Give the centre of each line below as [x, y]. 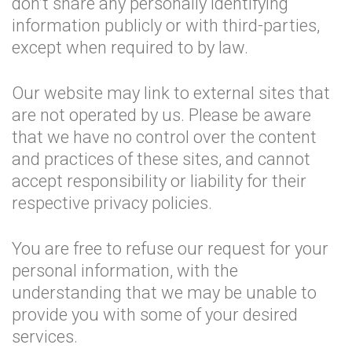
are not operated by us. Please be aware [161, 115]
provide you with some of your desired [155, 315]
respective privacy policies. [112, 203]
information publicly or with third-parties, [166, 26]
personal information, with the [125, 271]
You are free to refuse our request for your [170, 249]
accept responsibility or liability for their [159, 181]
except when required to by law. [130, 48]
